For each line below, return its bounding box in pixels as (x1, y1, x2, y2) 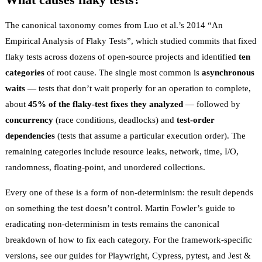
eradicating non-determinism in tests (5, 219, 137, 229)
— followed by (183, 99, 240, 109)
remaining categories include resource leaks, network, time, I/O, (5, 146, 239, 156)
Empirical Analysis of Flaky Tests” (5, 36, 131, 46)
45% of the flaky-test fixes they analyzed (28, 99, 183, 109)
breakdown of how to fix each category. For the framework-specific (5, 235, 252, 244)
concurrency (5, 115, 53, 125)
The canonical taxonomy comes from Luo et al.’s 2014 (5, 20, 208, 30)
